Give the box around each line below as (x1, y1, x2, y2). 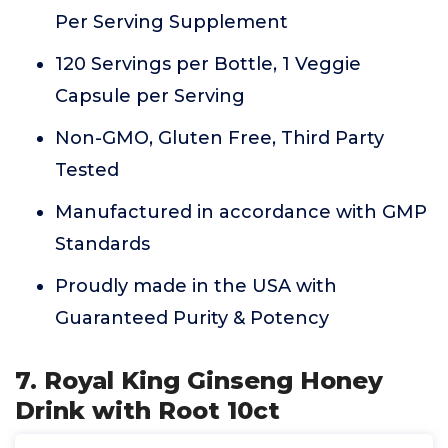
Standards (55, 233, 150, 255)
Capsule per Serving (55, 85, 245, 107)
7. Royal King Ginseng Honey (15, 366, 383, 395)
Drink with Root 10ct (15, 396, 280, 425)
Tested (55, 159, 119, 181)
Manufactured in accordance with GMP (55, 201, 427, 223)
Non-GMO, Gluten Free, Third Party (55, 127, 384, 149)
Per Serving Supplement (55, 11, 288, 33)
